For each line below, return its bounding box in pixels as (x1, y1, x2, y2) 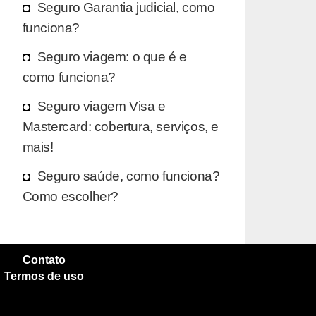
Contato (22, 253, 66, 266)
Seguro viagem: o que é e (37, 48, 187, 64)
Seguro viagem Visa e (37, 97, 166, 114)
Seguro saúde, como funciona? (37, 167, 220, 183)
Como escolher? (22, 188, 119, 204)
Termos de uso (4, 269, 84, 282)
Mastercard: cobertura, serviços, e (22, 118, 219, 134)
